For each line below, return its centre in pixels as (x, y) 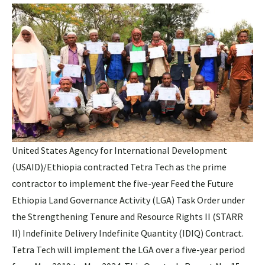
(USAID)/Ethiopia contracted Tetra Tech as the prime (119, 167)
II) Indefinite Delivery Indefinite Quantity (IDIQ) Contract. (128, 233)
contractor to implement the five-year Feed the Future (123, 183)
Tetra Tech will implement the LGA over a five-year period (128, 249)
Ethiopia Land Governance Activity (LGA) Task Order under (128, 200)
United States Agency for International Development (119, 150)
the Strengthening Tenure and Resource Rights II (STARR (127, 216)
